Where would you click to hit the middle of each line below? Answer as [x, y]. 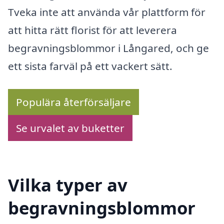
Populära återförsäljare [73, 102]
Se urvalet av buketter [70, 128]
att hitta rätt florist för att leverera [92, 30]
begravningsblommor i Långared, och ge [108, 48]
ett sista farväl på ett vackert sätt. [90, 66]
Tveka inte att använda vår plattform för [107, 12]
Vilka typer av [68, 184]
